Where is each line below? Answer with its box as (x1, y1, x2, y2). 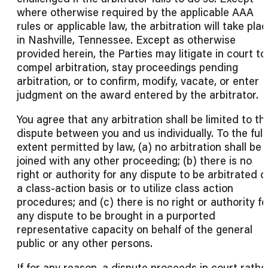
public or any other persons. (17, 236, 153, 251)
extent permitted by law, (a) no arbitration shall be (17, 139, 261, 154)
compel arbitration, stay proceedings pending (17, 60, 238, 75)
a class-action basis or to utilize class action (17, 181, 233, 196)
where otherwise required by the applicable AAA (17, 5, 254, 20)
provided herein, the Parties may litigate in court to (17, 46, 266, 61)
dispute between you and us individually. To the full (17, 126, 265, 141)
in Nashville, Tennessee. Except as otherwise (17, 32, 236, 47)
